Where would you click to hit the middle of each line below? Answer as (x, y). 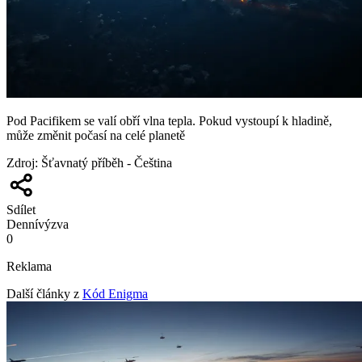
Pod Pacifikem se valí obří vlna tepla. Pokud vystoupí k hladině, (169, 121)
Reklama (29, 267)
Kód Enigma (115, 294)
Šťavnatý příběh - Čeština (107, 163)
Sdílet (21, 210)
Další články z (43, 294)
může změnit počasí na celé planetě (96, 136)
